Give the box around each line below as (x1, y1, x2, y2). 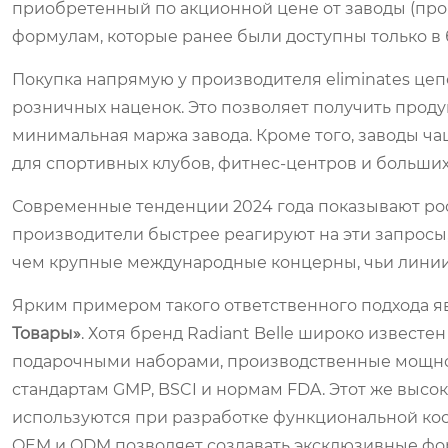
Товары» (12, 324, 81, 343)
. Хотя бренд (81, 324, 187, 343)
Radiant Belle (187, 324, 294, 343)
